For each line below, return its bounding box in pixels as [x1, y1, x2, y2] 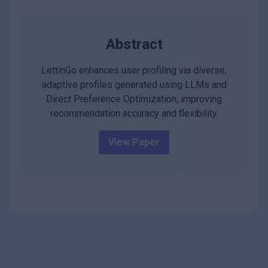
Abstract [105, 36, 163, 53]
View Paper [108, 136, 160, 148]
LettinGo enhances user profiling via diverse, [41, 65, 227, 77]
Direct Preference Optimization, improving [46, 93, 222, 105]
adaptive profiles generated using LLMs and [41, 79, 227, 91]
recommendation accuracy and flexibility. [50, 108, 218, 120]
